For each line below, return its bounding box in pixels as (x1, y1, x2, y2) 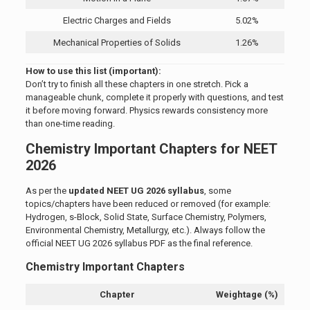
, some (203, 185, 231, 197)
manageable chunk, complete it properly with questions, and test (25, 92, 284, 103)
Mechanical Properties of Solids (53, 37, 181, 48)
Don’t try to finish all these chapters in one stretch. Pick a (25, 79, 248, 90)
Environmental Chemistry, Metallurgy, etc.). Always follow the (25, 225, 265, 236)
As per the (25, 185, 69, 197)
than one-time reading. (25, 118, 115, 129)
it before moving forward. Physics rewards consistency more (25, 105, 268, 116)
